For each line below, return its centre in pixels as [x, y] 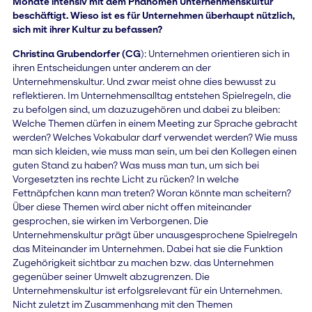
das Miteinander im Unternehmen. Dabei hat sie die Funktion [147, 248]
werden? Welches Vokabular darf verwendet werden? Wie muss [155, 137]
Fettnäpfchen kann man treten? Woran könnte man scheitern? [151, 193]
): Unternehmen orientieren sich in [215, 53]
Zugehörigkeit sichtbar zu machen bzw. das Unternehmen [143, 262]
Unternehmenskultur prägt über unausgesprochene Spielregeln [155, 234]
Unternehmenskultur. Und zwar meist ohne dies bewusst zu [144, 81]
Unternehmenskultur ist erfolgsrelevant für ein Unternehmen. [147, 290]
